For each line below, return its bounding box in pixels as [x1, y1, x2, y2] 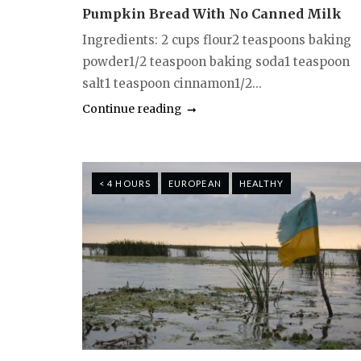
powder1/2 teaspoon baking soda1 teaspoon [82, 53, 350, 69]
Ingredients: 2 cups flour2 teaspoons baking [82, 31, 351, 48]
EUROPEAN [168, 177, 222, 189]
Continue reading [82, 101, 181, 116]
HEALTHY [239, 177, 284, 189]
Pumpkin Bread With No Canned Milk [82, 5, 342, 22]
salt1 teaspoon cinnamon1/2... [82, 75, 262, 91]
